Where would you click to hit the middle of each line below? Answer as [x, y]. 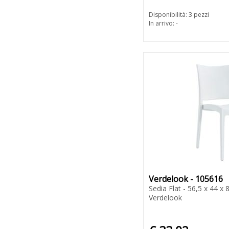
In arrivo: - [163, 24]
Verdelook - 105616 [186, 179]
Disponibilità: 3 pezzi [179, 15]
